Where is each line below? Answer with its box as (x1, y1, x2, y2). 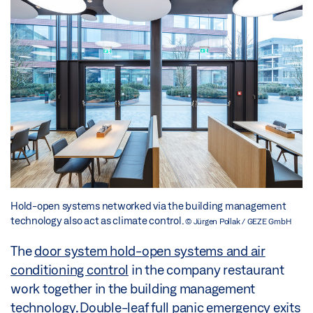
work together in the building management (10, 280, 255, 296)
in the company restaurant (129, 261, 284, 277)
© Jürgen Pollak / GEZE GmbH (185, 216, 291, 226)
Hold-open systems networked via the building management (10, 199, 286, 212)
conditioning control (10, 261, 129, 277)
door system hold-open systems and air (34, 242, 265, 259)
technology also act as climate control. (10, 214, 185, 226)
